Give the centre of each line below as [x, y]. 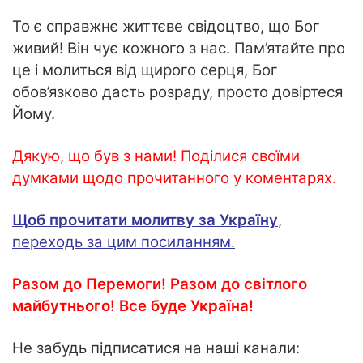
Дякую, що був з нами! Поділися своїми [156, 156]
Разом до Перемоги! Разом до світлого [160, 284]
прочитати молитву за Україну [164, 220]
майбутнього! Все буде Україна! [133, 305]
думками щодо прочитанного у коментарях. [174, 177]
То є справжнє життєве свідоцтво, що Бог [166, 26]
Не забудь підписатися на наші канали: [156, 348]
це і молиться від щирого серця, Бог [145, 70]
